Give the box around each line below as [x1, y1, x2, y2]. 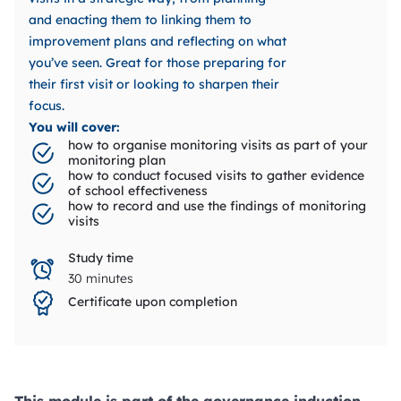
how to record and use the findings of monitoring [68, 197, 366, 214]
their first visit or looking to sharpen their [29, 75, 279, 92]
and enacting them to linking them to [29, 11, 252, 28]
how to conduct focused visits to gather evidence [68, 166, 364, 183]
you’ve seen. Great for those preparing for [29, 54, 286, 71]
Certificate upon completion [68, 294, 237, 311]
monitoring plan [68, 151, 166, 168]
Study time [68, 249, 133, 266]
